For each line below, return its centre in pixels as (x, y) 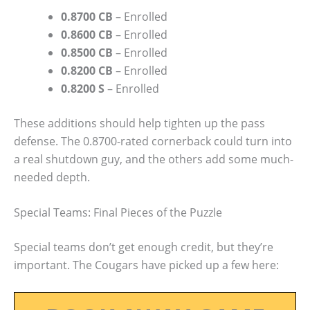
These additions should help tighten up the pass (139, 123)
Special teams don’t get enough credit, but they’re (144, 247)
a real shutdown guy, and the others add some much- (154, 159)
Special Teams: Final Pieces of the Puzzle (118, 213)
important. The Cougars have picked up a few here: (146, 265)
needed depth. (52, 177)
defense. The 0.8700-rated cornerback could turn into (153, 141)
